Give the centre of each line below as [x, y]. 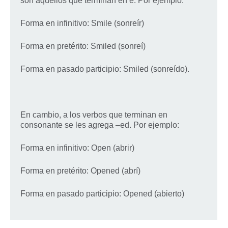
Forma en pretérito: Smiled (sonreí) [83, 46]
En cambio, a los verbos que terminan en [94, 115]
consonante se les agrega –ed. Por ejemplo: [100, 125]
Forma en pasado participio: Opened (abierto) [102, 194]
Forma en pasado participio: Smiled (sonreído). [105, 69]
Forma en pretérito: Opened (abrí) [80, 171]
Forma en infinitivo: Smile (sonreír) [82, 23]
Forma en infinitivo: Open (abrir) [77, 148]
